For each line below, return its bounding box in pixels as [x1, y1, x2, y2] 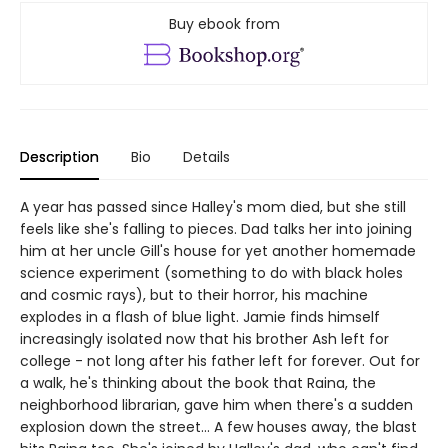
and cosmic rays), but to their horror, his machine [20, 284, 368, 305]
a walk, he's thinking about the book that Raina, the [20, 372, 376, 393]
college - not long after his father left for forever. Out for [20, 350, 420, 371]
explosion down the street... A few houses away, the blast [20, 416, 417, 437]
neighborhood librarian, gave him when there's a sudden [20, 394, 413, 415]
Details [183, 146, 230, 167]
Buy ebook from [168, 14, 280, 35]
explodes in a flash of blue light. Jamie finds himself [20, 306, 380, 327]
